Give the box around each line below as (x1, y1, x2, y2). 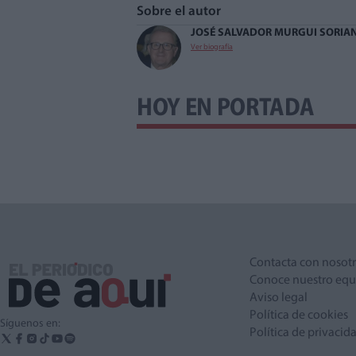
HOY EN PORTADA (137, 95, 315, 122)
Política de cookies (250, 308, 348, 322)
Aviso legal (250, 291, 308, 304)
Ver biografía (191, 42, 233, 52)
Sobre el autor (144, 4, 221, 18)
